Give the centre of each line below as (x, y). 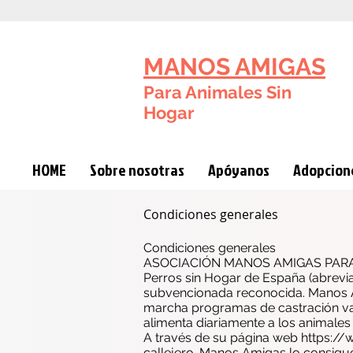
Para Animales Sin (217, 92)
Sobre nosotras (137, 169)
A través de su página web (222, 338)
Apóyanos (239, 169)
